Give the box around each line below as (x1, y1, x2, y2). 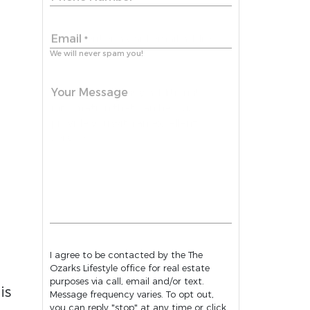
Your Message (51, 85, 128, 100)
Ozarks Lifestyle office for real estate (50, 262, 210, 274)
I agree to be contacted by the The (50, 249, 203, 261)
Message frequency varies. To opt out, (50, 289, 166, 300)
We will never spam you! (50, 48, 143, 59)
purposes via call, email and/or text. (50, 275, 204, 287)
